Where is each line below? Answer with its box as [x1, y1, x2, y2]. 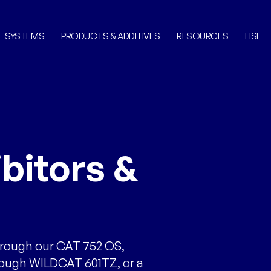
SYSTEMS [5, 30, 45, 42]
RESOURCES [177, 30, 229, 42]
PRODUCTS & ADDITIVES [61, 30, 160, 42]
